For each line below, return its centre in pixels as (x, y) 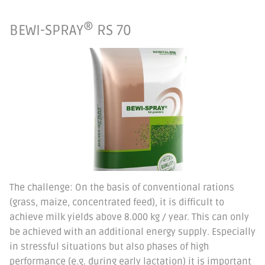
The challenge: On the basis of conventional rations (122, 187)
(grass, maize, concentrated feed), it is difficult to (117, 202)
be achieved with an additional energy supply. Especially (132, 232)
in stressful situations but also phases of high (109, 246)
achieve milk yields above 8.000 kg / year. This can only (129, 217)
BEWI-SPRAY (46, 30)
